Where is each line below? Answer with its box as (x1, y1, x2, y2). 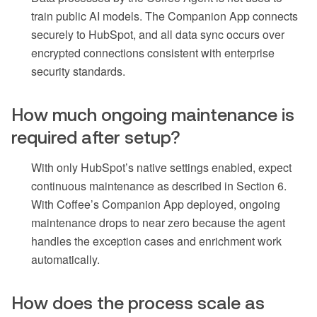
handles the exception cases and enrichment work (31, 233, 282, 250)
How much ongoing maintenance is (11, 105, 294, 125)
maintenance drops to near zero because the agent (31, 214, 285, 231)
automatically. (31, 251, 100, 268)
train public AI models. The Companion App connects (31, 8, 298, 25)
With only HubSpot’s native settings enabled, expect (31, 159, 292, 176)
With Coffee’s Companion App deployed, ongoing (31, 196, 280, 213)
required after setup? (11, 127, 180, 148)
